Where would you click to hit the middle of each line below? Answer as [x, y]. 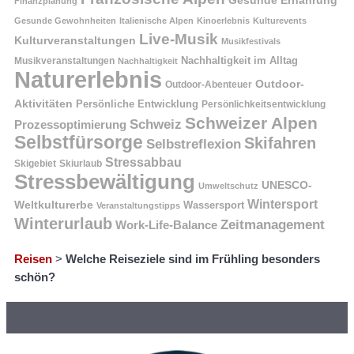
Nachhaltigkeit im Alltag [239, 61]
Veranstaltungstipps [138, 206]
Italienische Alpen [156, 21]
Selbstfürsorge [79, 143]
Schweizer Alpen [251, 123]
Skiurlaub [81, 164]
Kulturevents [280, 21]
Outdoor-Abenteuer [209, 85]
